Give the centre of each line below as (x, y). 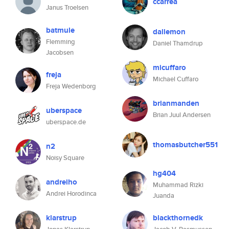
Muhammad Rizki (178, 185)
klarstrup (61, 218)
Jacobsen (60, 52)
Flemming (61, 42)
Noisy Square (65, 158)
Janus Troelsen (67, 7)
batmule (60, 30)
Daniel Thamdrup (178, 43)
